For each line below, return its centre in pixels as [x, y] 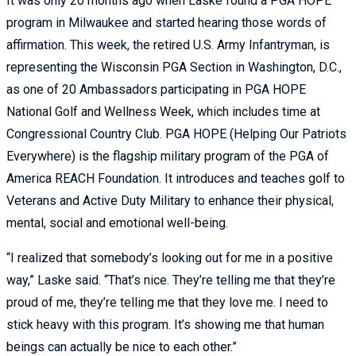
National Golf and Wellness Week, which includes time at [163, 112]
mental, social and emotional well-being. [117, 223]
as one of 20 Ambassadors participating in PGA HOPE [156, 90]
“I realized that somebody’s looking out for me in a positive [170, 258]
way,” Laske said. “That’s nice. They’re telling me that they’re [171, 281]
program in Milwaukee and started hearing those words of [166, 23]
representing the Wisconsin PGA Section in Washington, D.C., [174, 68]
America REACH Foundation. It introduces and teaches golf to [176, 179]
